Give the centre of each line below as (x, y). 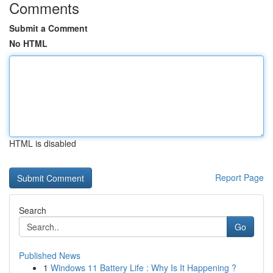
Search (33, 210)
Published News (50, 255)
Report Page (239, 177)
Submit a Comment (48, 28)
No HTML (28, 43)
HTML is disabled (43, 143)
